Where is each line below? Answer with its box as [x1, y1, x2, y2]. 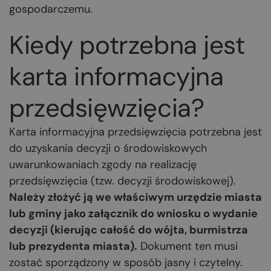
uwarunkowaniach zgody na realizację [9, 157, 197, 172]
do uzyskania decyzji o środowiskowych [9, 141, 207, 155]
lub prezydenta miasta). [9, 239, 137, 253]
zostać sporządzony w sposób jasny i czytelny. [9, 255, 243, 270]
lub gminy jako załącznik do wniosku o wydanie [9, 206, 258, 221]
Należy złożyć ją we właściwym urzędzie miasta [9, 190, 262, 204]
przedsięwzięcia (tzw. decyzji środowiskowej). [9, 174, 236, 188]
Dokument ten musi [137, 239, 238, 253]
